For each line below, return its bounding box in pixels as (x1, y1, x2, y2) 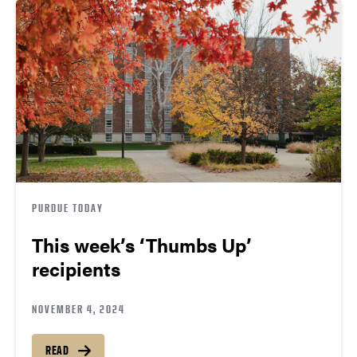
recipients (32, 255, 120, 283)
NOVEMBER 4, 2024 (32, 302, 125, 316)
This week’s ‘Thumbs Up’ (32, 231, 252, 259)
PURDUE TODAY (32, 201, 104, 215)
